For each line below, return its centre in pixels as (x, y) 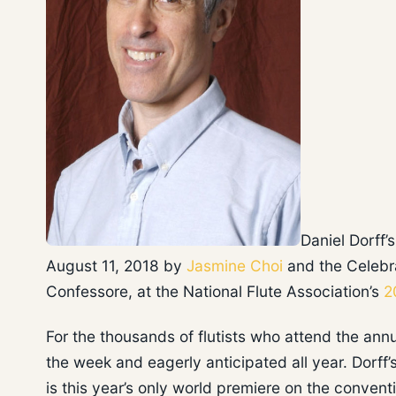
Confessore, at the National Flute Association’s (215, 292)
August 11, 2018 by (116, 266)
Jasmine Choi (235, 266)
